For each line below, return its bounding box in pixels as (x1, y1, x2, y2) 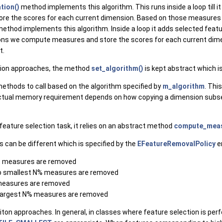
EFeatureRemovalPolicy (137, 140, 216, 148)
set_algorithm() (91, 64, 143, 72)
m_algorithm (163, 82, 205, 90)
